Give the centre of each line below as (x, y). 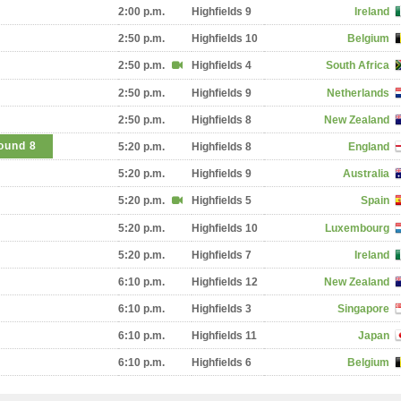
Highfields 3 (222, 309)
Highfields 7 (222, 255)
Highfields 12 (225, 282)
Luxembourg (357, 228)
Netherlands (358, 93)
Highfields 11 (224, 336)
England (369, 147)
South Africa (358, 65)
